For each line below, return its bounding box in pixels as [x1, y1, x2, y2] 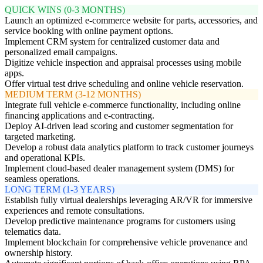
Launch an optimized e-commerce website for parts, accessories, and [5, 15, 258, 25]
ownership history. [5, 247, 73, 258]
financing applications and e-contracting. [5, 110, 154, 120]
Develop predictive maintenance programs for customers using [5, 215, 235, 226]
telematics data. [5, 226, 61, 237]
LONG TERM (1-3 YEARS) [5, 184, 114, 194]
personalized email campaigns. [5, 46, 117, 57]
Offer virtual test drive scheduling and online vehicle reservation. [5, 78, 244, 89]
